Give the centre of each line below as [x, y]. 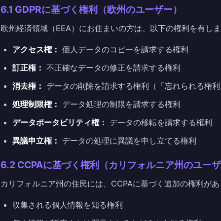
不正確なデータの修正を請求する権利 [112, 68]
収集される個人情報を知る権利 [68, 205]
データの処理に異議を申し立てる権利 [128, 141]
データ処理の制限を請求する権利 [120, 104]
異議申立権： [36, 141]
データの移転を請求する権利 [160, 122]
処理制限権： [36, 104]
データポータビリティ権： [60, 122]
